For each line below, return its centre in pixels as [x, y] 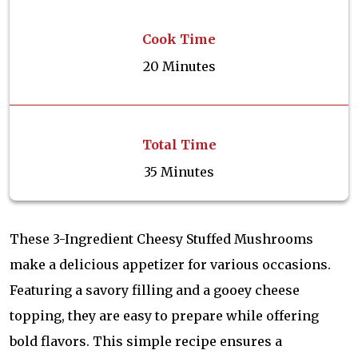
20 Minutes [179, 67]
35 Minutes [179, 172]
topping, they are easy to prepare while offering [164, 316]
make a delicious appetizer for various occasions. [170, 265]
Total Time [179, 145]
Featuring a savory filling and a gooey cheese [155, 290]
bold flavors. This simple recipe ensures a [146, 342]
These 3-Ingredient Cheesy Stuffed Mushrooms [161, 239]
